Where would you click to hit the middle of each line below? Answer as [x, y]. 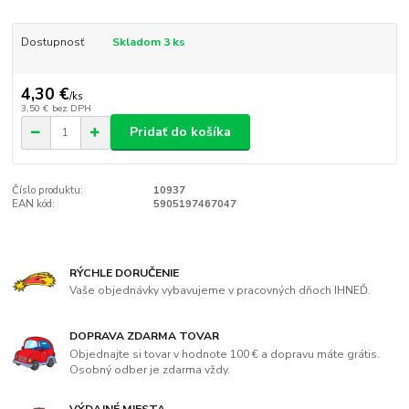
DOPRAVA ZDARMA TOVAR [145, 336]
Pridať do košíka [180, 132]
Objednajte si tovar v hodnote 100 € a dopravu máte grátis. [225, 354]
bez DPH [71, 108]
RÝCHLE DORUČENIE [125, 273]
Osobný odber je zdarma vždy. [150, 369]
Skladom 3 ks [148, 42]
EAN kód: [34, 204]
